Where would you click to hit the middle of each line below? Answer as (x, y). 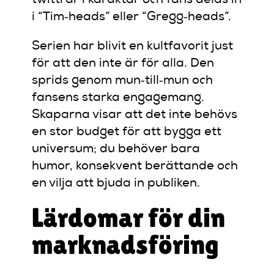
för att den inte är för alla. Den (123, 64)
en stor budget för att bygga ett (127, 132)
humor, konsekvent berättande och (135, 167)
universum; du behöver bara (116, 150)
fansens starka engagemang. (118, 98)
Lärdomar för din (129, 218)
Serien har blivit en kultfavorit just (133, 47)
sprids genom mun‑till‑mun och (123, 81)
